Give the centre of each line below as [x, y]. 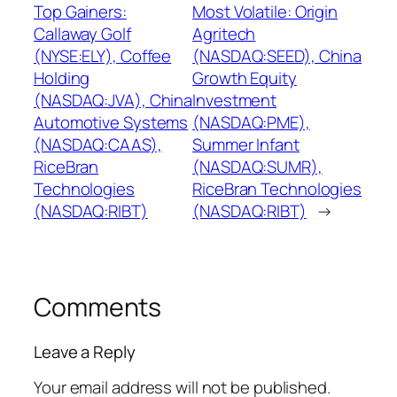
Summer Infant [246, 145]
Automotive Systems [111, 123]
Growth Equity [245, 78]
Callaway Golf [82, 34]
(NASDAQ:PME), [251, 123]
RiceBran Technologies [277, 189]
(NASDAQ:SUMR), [257, 167]
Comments [98, 307]
